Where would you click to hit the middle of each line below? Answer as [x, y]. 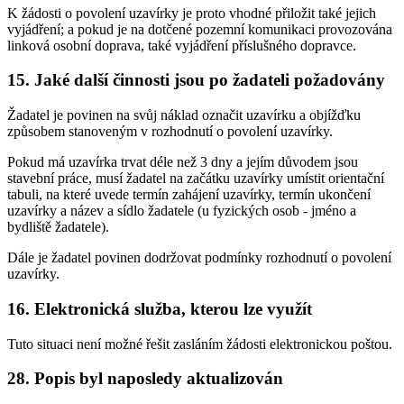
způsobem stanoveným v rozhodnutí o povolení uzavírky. [170, 132]
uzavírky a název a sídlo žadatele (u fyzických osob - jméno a [182, 211]
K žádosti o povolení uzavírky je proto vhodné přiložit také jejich [192, 13]
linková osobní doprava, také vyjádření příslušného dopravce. [182, 45]
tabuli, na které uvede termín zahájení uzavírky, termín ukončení [189, 195]
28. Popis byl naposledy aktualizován [145, 379]
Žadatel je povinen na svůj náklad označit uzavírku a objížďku [184, 115]
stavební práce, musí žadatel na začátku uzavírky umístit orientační [196, 179]
